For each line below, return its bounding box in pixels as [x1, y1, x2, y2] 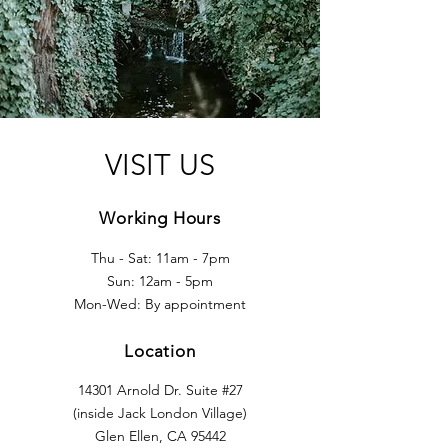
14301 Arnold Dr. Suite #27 [77, 381, 243, 399]
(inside [73, 404, 118, 422]
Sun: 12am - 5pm [107, 272, 213, 290]
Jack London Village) [118, 404, 247, 422]
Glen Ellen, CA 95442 [94, 427, 226, 445]
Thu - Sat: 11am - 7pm [90, 249, 230, 267]
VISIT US [105, 147, 215, 182]
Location [124, 341, 196, 361]
